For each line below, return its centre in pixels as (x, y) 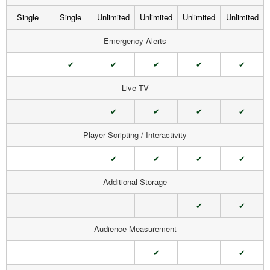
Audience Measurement (135, 229)
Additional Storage (135, 182)
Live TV (135, 88)
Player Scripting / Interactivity (135, 135)
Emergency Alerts (135, 41)
